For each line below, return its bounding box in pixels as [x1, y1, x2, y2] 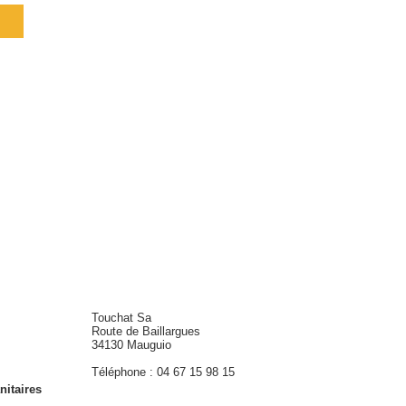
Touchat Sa [92, 310, 152, 324]
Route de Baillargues [92, 324, 201, 338]
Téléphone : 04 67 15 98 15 [92, 364, 236, 379]
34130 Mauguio [92, 337, 172, 352]
